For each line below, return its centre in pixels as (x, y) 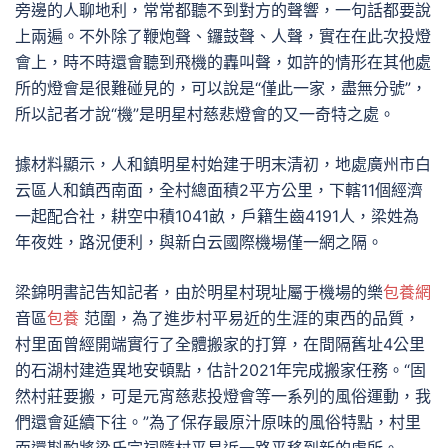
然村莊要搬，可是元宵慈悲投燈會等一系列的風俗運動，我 (223, 396)
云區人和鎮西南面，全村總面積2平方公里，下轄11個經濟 (219, 190)
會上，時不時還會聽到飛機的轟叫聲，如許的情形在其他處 (223, 62)
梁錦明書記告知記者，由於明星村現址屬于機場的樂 (199, 292)
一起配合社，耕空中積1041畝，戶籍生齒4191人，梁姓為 (217, 216)
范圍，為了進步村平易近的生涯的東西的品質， (249, 318)
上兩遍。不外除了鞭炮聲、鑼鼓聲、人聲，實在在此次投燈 (223, 36)
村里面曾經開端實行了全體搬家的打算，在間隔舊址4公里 (220, 344)
